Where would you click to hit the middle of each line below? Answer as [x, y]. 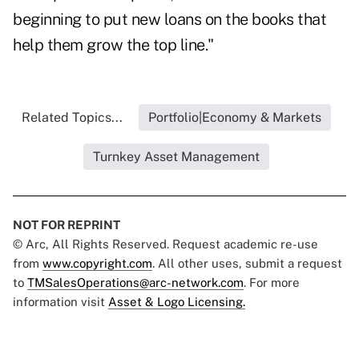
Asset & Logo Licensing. [177, 302]
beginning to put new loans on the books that [169, 20]
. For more [272, 283]
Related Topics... [72, 118]
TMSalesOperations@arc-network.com [135, 283]
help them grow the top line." [113, 45]
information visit [61, 302]
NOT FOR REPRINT [67, 225]
